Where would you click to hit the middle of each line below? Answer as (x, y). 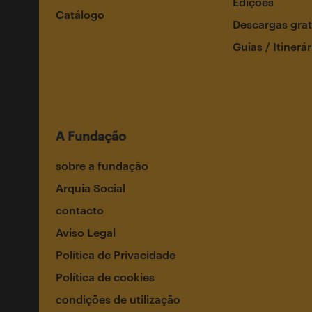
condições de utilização (118, 299)
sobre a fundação (102, 165)
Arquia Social (91, 187)
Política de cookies (105, 276)
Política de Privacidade (116, 254)
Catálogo (80, 14)
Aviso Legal (86, 232)
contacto (80, 210)
